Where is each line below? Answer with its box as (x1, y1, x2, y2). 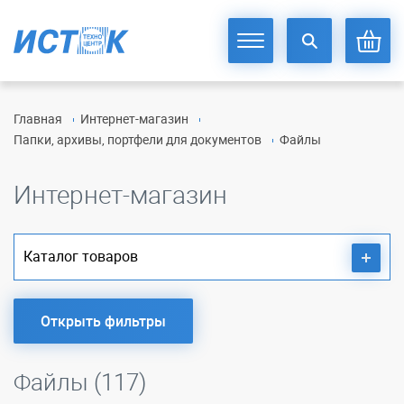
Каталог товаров (23, 246, 138, 266)
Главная (14, 110, 62, 127)
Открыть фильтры (41, 311, 166, 331)
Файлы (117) (14, 366, 146, 398)
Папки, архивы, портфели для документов (14, 131, 262, 148)
